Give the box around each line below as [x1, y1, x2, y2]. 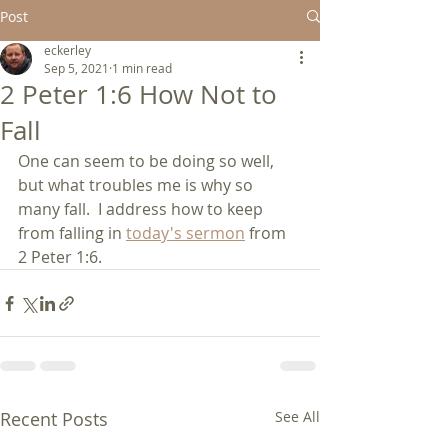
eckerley [44, 42, 91, 58]
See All [275, 407, 320, 426]
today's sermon [126, 222, 245, 244]
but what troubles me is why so [18, 174, 257, 196]
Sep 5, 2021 [44, 60, 109, 76]
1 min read [112, 60, 172, 76]
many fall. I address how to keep [18, 198, 267, 220]
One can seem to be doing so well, [18, 150, 278, 172]
